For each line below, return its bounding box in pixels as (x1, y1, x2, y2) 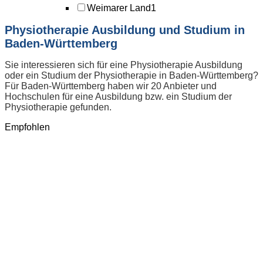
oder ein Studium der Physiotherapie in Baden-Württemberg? (5, 70, 258, 81)
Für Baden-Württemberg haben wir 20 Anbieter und (5, 81, 217, 92)
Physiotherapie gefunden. (5, 102, 112, 113)
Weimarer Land (87, 3, 151, 14)
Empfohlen (5, 122, 50, 133)
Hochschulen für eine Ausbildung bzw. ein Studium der (5, 92, 232, 102)
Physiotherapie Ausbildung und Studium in (5, 23, 245, 36)
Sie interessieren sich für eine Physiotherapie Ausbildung (5, 60, 242, 70)
